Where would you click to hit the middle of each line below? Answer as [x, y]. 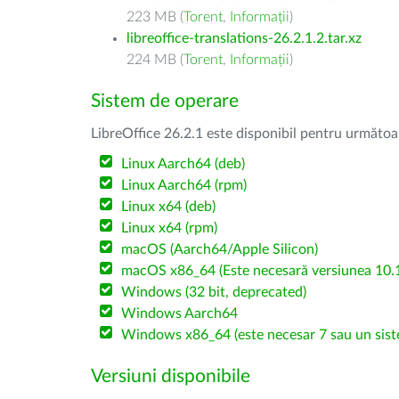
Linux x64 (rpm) [170, 228]
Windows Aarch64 [180, 313]
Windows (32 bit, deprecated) [214, 292]
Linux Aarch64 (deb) [183, 164]
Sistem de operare [165, 101]
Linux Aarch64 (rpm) [184, 185]
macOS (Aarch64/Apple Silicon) [220, 249]
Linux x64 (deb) [169, 207]
